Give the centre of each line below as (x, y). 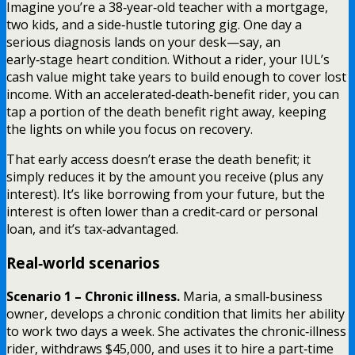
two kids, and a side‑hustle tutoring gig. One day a (154, 25)
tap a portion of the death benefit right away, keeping (166, 112)
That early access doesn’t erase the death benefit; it (158, 160)
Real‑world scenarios (83, 262)
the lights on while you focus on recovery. (130, 130)
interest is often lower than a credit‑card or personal (162, 212)
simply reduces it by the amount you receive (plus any (165, 177)
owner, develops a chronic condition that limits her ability (176, 313)
